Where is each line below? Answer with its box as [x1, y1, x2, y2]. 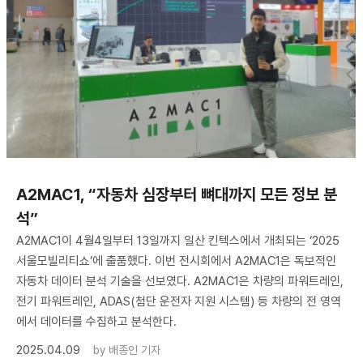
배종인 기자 [109, 343, 160, 357]
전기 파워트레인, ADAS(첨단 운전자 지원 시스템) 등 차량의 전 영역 [16, 293, 341, 309]
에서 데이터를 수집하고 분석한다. [16, 314, 177, 329]
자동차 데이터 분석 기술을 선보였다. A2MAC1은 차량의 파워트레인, [16, 273, 344, 288]
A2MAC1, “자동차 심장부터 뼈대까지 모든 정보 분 [16, 184, 337, 204]
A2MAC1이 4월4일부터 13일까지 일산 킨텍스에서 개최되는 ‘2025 [16, 233, 340, 248]
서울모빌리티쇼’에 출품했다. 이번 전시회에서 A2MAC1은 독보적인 [16, 253, 336, 268]
